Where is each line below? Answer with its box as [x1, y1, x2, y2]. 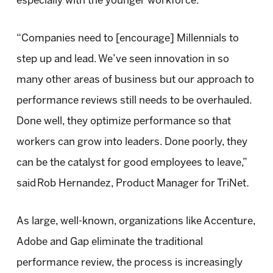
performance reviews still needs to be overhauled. [16, 96, 252, 106]
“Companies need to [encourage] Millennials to [16, 34, 239, 44]
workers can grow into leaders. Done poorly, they [16, 137, 247, 147]
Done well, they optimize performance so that [16, 116, 231, 127]
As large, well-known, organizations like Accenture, [16, 216, 255, 227]
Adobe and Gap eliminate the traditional [16, 237, 203, 247]
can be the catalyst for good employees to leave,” [16, 158, 247, 168]
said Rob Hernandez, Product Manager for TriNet [16, 179, 246, 189]
